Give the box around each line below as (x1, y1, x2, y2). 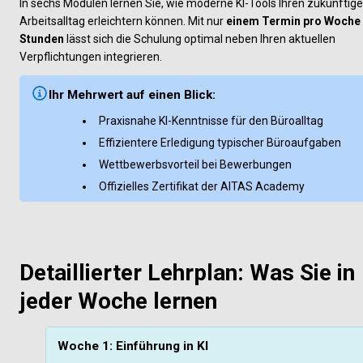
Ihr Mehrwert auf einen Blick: (48, 87, 216, 102)
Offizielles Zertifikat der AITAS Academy (99, 179, 305, 193)
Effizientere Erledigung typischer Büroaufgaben (99, 135, 342, 149)
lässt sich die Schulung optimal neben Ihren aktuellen (64, 32, 335, 45)
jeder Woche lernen (19, 288, 217, 314)
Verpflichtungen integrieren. (19, 49, 162, 63)
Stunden (19, 32, 64, 45)
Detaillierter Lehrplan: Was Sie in (19, 259, 355, 286)
